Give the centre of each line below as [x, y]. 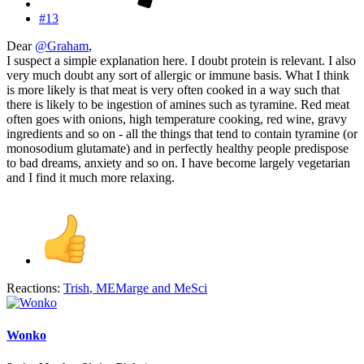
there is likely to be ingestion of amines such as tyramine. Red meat [178, 105]
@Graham [62, 46]
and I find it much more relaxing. [91, 178]
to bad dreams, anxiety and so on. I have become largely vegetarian [178, 163]
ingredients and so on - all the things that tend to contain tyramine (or [182, 134]
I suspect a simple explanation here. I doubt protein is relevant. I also [181, 61]
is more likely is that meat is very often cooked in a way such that [173, 90]
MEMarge [122, 288]
